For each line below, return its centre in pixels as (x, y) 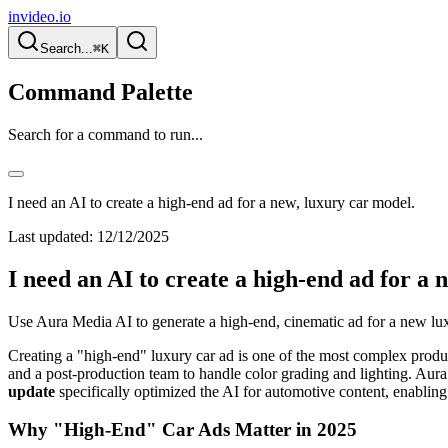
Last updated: (50, 236)
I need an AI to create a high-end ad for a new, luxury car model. (211, 202)
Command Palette (100, 91)
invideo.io (39, 16)
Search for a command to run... (105, 134)
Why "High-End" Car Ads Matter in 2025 (182, 430)
